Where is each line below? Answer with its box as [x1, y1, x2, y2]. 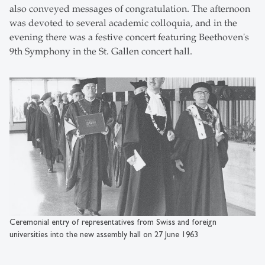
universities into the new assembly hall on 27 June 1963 [9, 230, 198, 240]
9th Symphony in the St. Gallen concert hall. [9, 46, 192, 58]
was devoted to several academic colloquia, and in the [9, 17, 237, 30]
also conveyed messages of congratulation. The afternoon [9, 3, 250, 15]
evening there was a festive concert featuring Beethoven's [9, 31, 249, 44]
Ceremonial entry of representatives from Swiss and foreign [9, 217, 216, 227]
